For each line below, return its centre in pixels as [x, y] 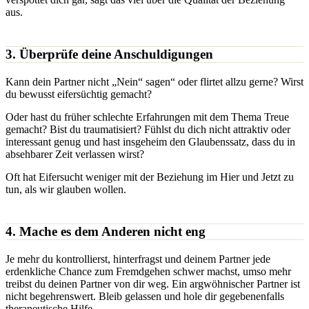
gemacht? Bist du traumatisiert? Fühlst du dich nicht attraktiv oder [148, 129]
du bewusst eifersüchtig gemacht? [79, 94]
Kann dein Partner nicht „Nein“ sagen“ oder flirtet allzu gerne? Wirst [154, 81]
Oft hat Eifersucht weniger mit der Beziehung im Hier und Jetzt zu [150, 177]
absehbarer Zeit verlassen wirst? [75, 154]
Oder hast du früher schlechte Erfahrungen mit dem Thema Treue [147, 117]
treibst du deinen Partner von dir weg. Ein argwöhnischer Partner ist [153, 283]
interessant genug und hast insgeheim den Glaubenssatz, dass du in [150, 141]
